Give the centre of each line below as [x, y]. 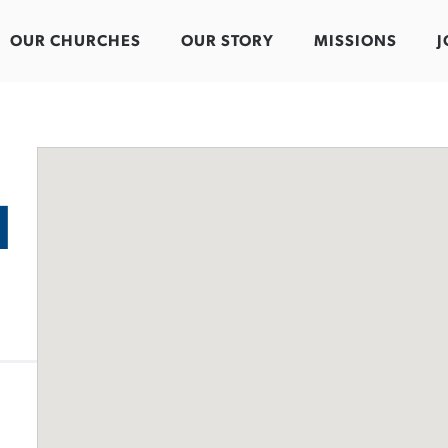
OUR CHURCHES [75, 41]
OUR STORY [227, 41]
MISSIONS [355, 41]
